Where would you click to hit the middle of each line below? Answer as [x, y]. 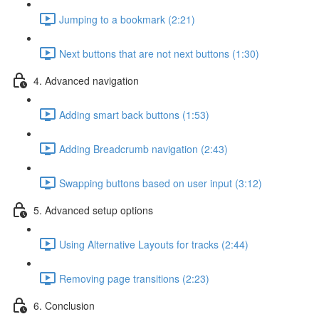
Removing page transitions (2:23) [134, 278]
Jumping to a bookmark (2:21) [127, 19]
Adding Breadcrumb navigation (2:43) [143, 148]
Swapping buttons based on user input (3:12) [161, 183]
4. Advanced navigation [86, 80]
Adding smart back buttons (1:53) [134, 114]
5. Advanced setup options [93, 210]
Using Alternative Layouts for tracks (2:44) [154, 244]
